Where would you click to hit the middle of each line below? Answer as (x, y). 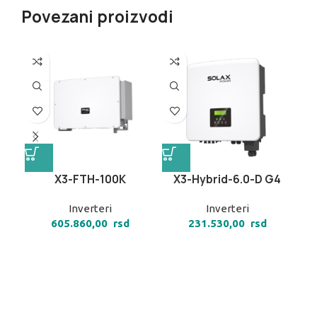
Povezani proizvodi (97, 17)
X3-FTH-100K (90, 179)
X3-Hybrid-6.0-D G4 (227, 179)
